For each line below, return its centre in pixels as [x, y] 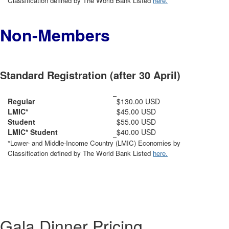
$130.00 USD [138, 101]
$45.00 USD [136, 111]
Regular [21, 101]
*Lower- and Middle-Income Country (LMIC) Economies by [94, 143]
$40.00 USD [136, 132]
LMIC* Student [33, 132]
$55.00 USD [136, 122]
